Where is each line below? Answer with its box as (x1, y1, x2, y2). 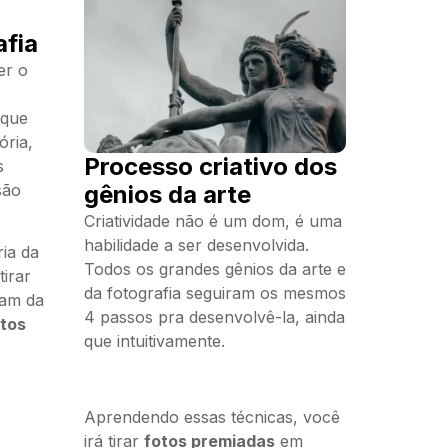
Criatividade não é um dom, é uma (83, 210, 342, 231)
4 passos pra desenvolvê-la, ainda (83, 306, 345, 327)
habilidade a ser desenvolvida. (83, 234, 309, 255)
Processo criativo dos (83, 151, 337, 181)
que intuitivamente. (83, 330, 230, 351)
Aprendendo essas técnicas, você (83, 407, 340, 428)
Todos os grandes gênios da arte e (83, 258, 346, 279)
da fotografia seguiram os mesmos (83, 282, 346, 303)
